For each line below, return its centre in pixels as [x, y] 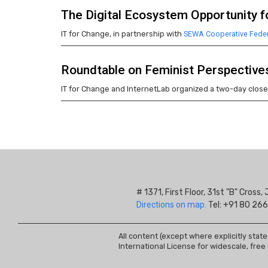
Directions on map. [171, 205]
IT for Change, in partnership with [122, 34]
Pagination [87, 113]
